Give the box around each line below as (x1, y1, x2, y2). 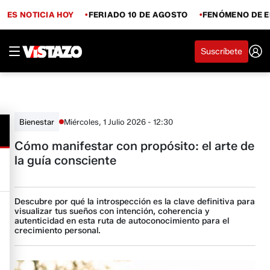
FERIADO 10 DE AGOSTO (88, 9, 188, 19)
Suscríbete (201, 46, 242, 57)
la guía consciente (14, 153, 117, 168)
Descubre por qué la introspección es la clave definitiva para (14, 196, 256, 207)
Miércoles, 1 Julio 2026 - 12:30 (64, 116, 174, 127)
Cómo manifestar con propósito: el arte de (14, 139, 255, 153)
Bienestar (19, 117, 55, 127)
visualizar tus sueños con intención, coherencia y (14, 206, 210, 216)
